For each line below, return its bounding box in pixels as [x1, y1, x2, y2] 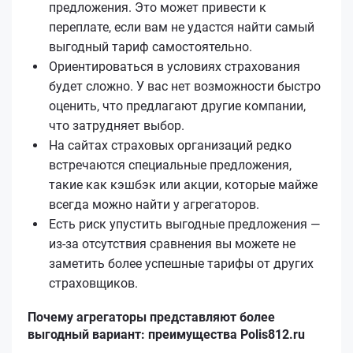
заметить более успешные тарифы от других [49, 255, 314, 271]
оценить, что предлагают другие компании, [49, 98, 306, 113]
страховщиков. [49, 275, 138, 291]
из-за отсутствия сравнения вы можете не [49, 236, 295, 251]
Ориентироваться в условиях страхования [49, 58, 300, 74]
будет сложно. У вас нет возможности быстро [49, 78, 321, 94]
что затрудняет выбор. [49, 117, 184, 133]
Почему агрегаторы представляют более [28, 309, 275, 325]
